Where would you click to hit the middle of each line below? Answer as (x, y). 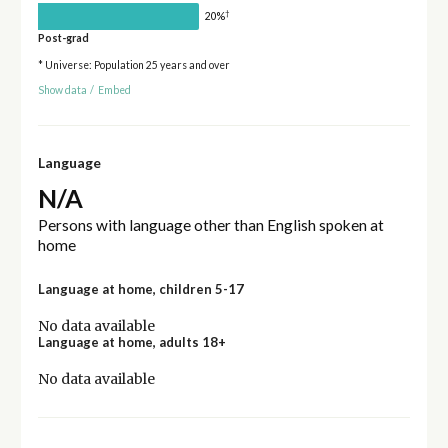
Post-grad (63, 38)
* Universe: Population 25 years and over (133, 65)
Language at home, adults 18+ (131, 342)
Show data (62, 89)
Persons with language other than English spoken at (210, 225)
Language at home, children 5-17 (140, 289)
